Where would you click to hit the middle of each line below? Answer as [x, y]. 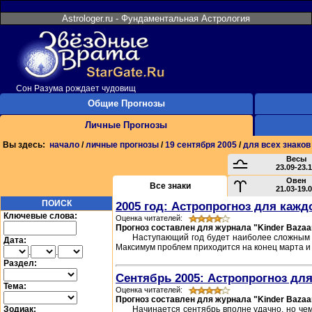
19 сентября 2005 [201, 145]
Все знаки [170, 186]
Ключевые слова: [40, 216]
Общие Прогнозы [126, 103]
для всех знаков [277, 145]
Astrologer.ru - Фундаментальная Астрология [156, 18]
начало [64, 145]
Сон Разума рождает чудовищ [76, 88]
